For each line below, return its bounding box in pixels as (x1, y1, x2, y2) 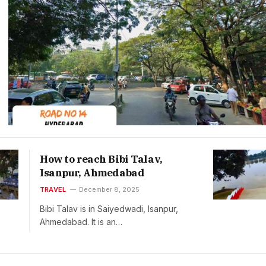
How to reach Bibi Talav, (40, 153, 163, 166)
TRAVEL (40, 185, 66, 194)
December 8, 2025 (79, 185, 140, 194)
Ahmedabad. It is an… (40, 217, 122, 227)
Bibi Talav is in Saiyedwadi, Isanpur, (40, 204, 178, 214)
